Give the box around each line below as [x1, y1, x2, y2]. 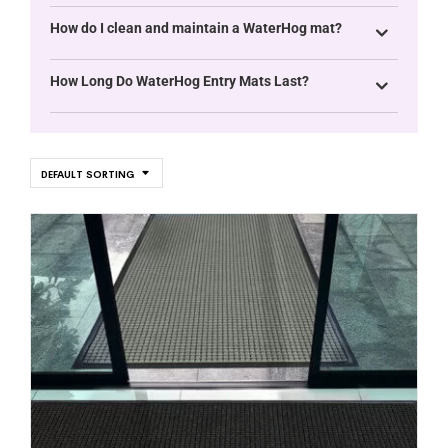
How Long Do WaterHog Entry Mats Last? [50, 72, 309, 89]
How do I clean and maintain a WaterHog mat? [50, 19, 342, 36]
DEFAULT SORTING [41, 167, 134, 181]
